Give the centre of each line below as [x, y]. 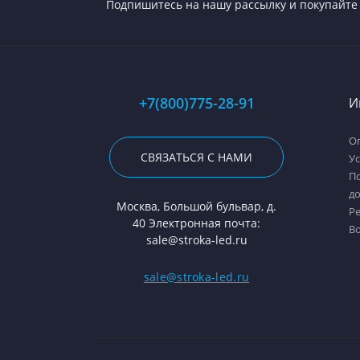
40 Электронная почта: [196, 223]
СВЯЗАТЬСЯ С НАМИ [196, 157]
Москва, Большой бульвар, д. [196, 206]
